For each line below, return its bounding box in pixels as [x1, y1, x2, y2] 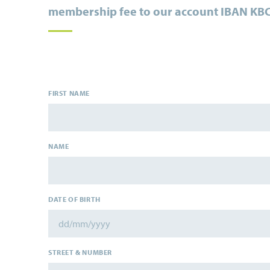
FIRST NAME [48, 89, 90, 98]
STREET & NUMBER [48, 248, 112, 257]
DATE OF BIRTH [48, 195, 101, 204]
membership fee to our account [48, 4, 221, 19]
